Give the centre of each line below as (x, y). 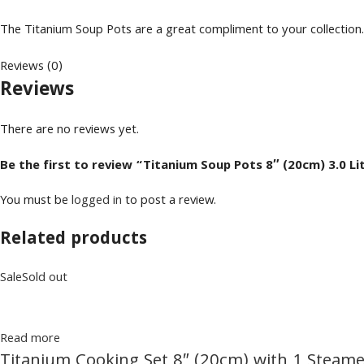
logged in (97, 202)
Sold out (45, 279)
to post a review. (169, 202)
